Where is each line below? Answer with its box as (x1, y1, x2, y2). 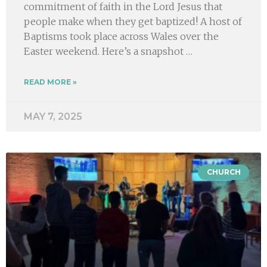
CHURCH (206, 167, 241, 176)
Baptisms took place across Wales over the (24, 30, 219, 42)
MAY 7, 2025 (24, 110, 82, 122)
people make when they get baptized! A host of (24, 15, 242, 27)
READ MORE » (24, 77, 77, 86)
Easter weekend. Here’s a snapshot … (24, 45, 193, 57)
